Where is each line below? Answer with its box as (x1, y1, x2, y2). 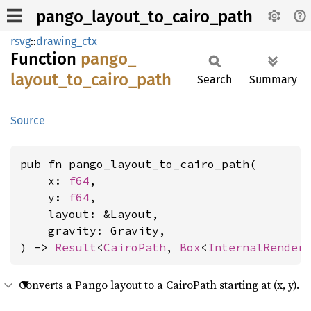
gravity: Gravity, (20, 224, 166, 237)
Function (10, 49, 81, 69)
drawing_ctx (36, 35, 97, 48)
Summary (249, 73, 297, 86)
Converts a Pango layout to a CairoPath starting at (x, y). (19, 277, 299, 292)
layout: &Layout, (20, 207, 159, 221)
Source (10, 114, 45, 127)
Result (55, 240, 96, 254)
